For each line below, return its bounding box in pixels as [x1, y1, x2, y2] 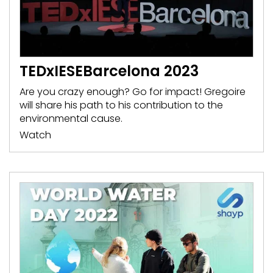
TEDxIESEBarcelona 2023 [19, 60, 199, 81]
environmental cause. [19, 111, 122, 126]
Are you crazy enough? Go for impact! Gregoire [19, 84, 246, 99]
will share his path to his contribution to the [19, 97, 223, 112]
